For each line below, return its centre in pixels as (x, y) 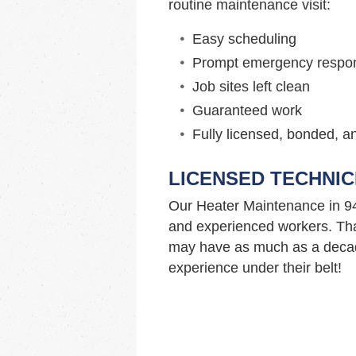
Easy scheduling (244, 39)
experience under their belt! (255, 268)
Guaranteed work (247, 110)
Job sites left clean (251, 87)
